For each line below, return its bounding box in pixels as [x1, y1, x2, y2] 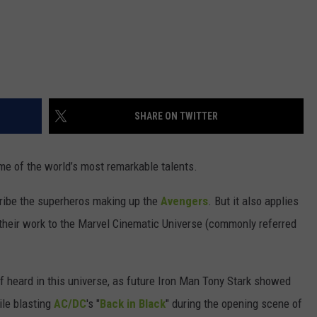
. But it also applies [208, 194, 299, 209]
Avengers [161, 194, 208, 209]
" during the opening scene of [166, 296, 302, 311]
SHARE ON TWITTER [134, 110, 218, 122]
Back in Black [100, 296, 166, 311]
